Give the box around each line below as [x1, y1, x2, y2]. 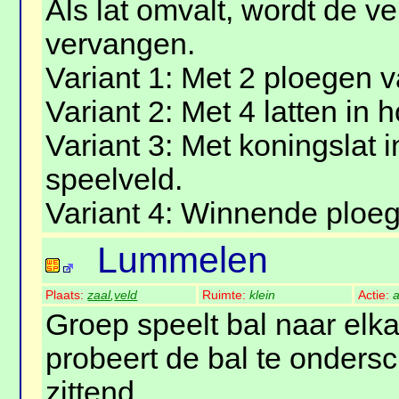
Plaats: [45, 288, 88, 303]
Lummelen [97, 240, 269, 281]
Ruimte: [202, 288, 250, 303]
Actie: [358, 288, 394, 303]
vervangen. [45, 28, 196, 61]
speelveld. [45, 163, 183, 197]
